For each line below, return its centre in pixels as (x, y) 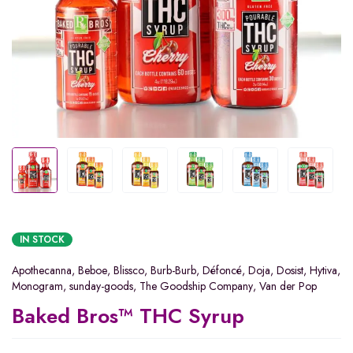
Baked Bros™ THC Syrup (128, 316)
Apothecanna (42, 270)
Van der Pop (288, 286)
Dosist (290, 270)
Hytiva (323, 270)
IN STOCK (42, 239)
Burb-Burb (173, 270)
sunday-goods (101, 286)
